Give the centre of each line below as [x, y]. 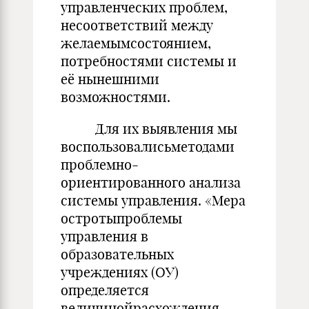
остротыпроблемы [121, 218]
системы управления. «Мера [153, 200]
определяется [105, 290]
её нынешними [110, 79]
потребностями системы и [149, 61]
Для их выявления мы [149, 129]
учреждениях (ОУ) [120, 272]
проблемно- [100, 165]
